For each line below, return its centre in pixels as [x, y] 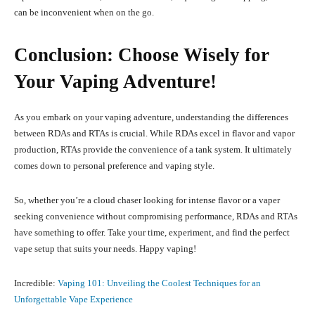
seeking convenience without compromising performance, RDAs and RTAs [156, 217]
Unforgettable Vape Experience [73, 300]
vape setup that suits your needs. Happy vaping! [105, 249]
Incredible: [36, 283]
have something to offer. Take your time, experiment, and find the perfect [152, 233]
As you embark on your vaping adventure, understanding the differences [151, 117]
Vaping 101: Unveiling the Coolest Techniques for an [159, 283]
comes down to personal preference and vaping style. [114, 166]
